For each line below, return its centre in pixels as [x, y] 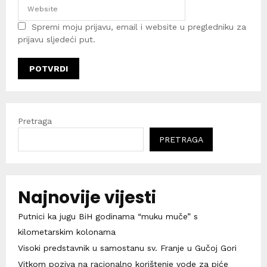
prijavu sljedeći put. [57, 39]
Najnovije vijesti [87, 197]
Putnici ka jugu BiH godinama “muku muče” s [108, 216]
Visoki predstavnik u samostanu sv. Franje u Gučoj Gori [127, 248]
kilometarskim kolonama [67, 232]
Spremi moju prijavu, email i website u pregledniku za [139, 27]
